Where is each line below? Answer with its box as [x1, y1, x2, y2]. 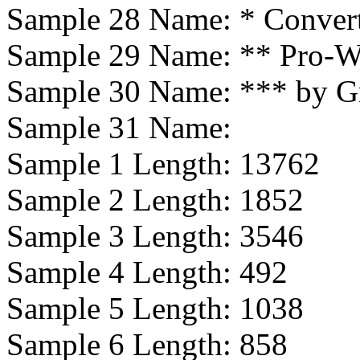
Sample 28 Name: [6, 2, 239, 36]
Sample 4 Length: [6, 255, 239, 289]
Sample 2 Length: [6, 182, 239, 217]
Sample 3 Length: [6, 219, 239, 253]
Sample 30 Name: [6, 74, 239, 108]
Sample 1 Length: [6, 146, 239, 181]
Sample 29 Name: [6, 38, 239, 72]
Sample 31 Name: [6, 110, 231, 145]
